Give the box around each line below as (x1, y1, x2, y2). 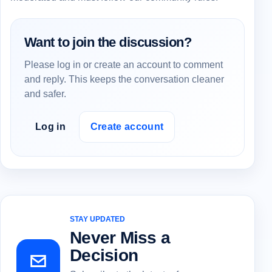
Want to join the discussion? (24, 34, 191, 50)
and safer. (24, 88, 66, 99)
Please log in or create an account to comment (24, 59, 223, 70)
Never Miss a (70, 228, 171, 247)
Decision (70, 245, 138, 265)
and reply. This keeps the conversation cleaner (24, 73, 224, 84)
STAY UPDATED (70, 214, 125, 223)
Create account (90, 121, 164, 132)
